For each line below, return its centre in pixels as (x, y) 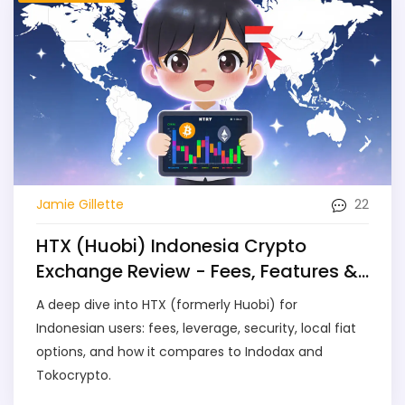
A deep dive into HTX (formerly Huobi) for (167, 305)
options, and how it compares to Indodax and (179, 352)
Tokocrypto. (74, 376)
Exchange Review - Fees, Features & (197, 272)
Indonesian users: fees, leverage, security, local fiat (196, 329)
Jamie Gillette (80, 204)
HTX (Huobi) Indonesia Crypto (171, 246)
